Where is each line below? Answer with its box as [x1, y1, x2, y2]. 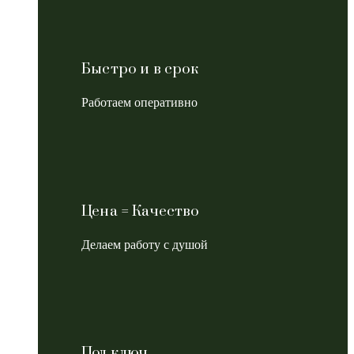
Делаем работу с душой [81, 237, 208, 251]
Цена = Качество [81, 201, 200, 220]
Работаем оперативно [81, 96, 198, 110]
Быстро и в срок [81, 60, 199, 79]
